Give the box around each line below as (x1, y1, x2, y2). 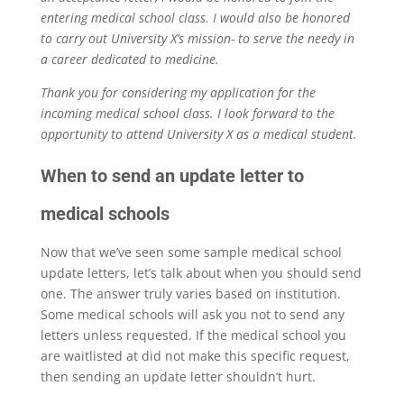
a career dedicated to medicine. (40, 50, 223, 69)
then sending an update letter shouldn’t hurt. (40, 368, 319, 386)
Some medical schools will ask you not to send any (40, 306, 344, 324)
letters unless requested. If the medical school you (40, 326, 346, 344)
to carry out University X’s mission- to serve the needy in (40, 30, 354, 48)
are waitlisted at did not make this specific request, (40, 347, 350, 365)
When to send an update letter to (40, 165, 304, 188)
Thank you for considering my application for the (40, 84, 316, 102)
